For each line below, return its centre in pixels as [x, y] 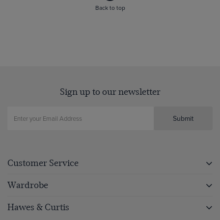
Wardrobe [28, 185]
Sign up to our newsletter [110, 92]
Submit [183, 119]
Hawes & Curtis [38, 207]
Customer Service [43, 163]
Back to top [110, 8]
